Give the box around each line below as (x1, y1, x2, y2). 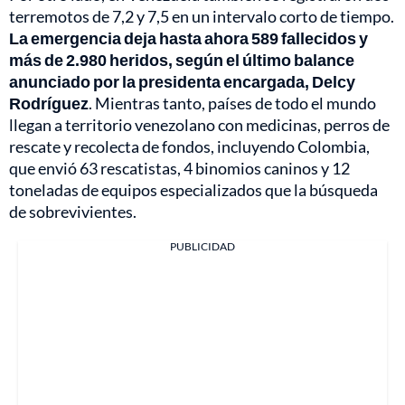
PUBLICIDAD (170, 240, 235, 254)
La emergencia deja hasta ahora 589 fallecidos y (9, 28, 368, 49)
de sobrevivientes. (9, 202, 137, 222)
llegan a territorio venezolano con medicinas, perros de (9, 115, 390, 136)
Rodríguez (9, 93, 89, 114)
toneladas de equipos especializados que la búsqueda (9, 180, 378, 201)
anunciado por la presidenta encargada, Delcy (9, 71, 355, 92)
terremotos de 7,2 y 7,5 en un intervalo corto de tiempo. (9, 6, 394, 27)
